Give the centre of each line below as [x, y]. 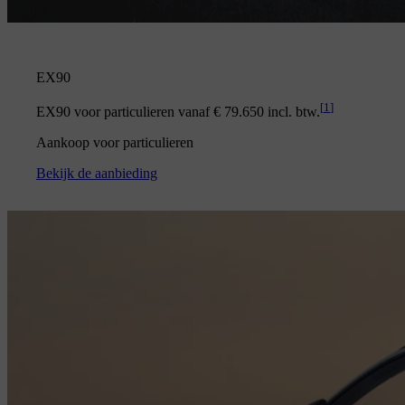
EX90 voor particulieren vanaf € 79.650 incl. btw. [178, 112]
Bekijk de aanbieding [97, 174]
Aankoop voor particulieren [115, 143]
